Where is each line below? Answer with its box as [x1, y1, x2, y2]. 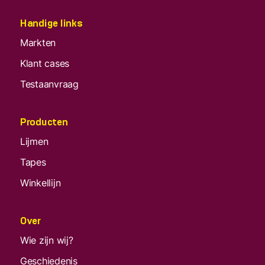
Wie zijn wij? [20, 234, 73, 246]
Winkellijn [20, 177, 61, 189]
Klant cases [20, 57, 70, 69]
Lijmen [20, 135, 49, 147]
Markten [20, 37, 56, 49]
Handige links [20, 18, 83, 28]
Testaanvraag [20, 78, 79, 90]
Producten [20, 117, 68, 127]
